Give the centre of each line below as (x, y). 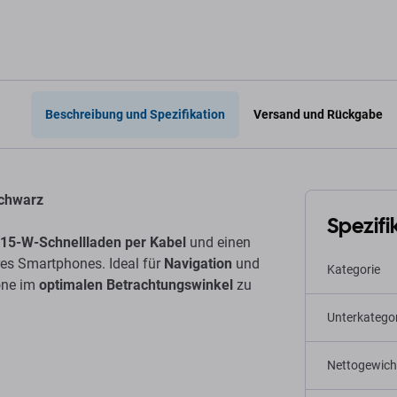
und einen (218, 242)
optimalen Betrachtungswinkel (136, 285)
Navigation (198, 264)
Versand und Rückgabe (318, 114)
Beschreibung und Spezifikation (135, 114)
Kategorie (354, 269)
